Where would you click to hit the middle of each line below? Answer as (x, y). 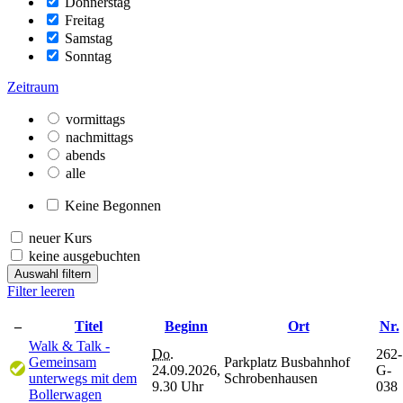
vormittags (95, 119)
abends (85, 155)
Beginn (186, 326)
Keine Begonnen (113, 205)
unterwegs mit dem (83, 378)
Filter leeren (41, 291)
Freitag (85, 20)
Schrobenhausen (271, 378)
